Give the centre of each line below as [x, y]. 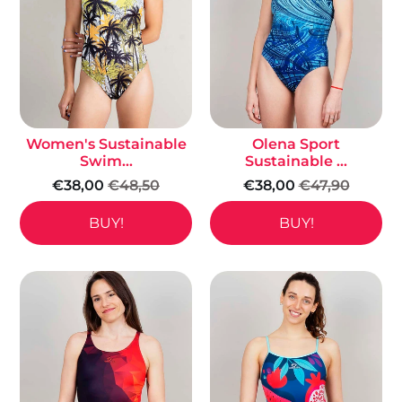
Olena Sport [296, 144]
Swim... [106, 161]
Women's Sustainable [106, 144]
